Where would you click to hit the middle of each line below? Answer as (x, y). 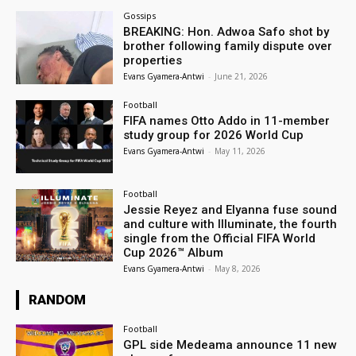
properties (153, 61)
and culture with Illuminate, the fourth (230, 224)
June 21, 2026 (242, 77)
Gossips (140, 16)
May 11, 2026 (240, 151)
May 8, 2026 (238, 268)
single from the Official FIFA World (220, 238)
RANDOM (57, 299)
